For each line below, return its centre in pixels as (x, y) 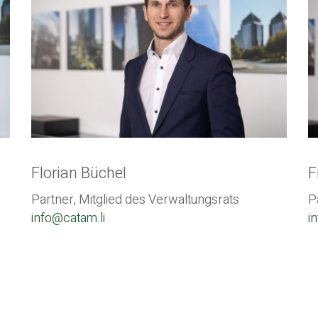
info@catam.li (68, 218)
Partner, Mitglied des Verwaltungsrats (135, 199)
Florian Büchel (79, 174)
